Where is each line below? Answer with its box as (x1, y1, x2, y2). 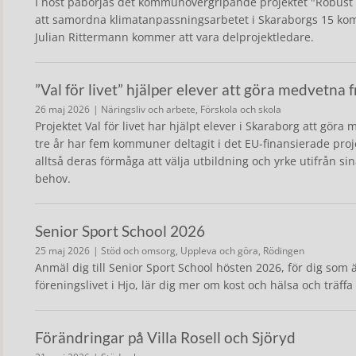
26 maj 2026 (35, 103, 90, 116)
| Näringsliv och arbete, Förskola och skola (93, 103, 281, 116)
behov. (35, 171, 71, 186)
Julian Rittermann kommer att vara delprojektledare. (35, 29, 314, 44)
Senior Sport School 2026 (35, 222, 205, 240)
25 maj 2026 (35, 244, 90, 257)
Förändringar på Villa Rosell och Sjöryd (35, 328, 296, 346)
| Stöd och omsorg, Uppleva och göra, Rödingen (93, 244, 304, 257)
